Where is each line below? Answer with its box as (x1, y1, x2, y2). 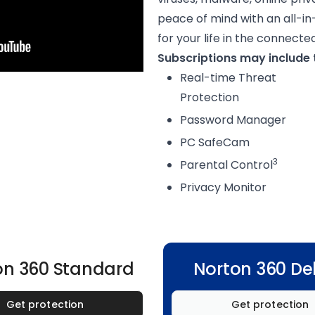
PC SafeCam (180, 134, 250, 150)
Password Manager (180, 112, 286, 128)
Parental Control (180, 157, 273, 173)
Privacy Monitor (180, 179, 266, 195)
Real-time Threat (180, 70, 276, 86)
